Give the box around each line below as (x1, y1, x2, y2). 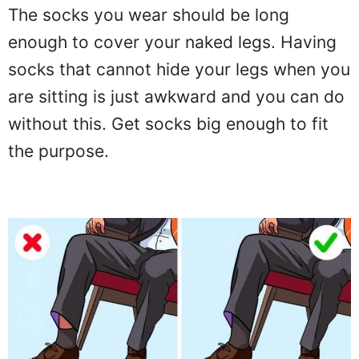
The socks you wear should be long (8, 5, 289, 26)
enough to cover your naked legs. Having (8, 32, 337, 53)
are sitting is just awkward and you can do (8, 87, 345, 107)
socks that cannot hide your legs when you (8, 59, 350, 80)
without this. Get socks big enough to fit (8, 114, 329, 135)
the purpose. (8, 141, 109, 162)
